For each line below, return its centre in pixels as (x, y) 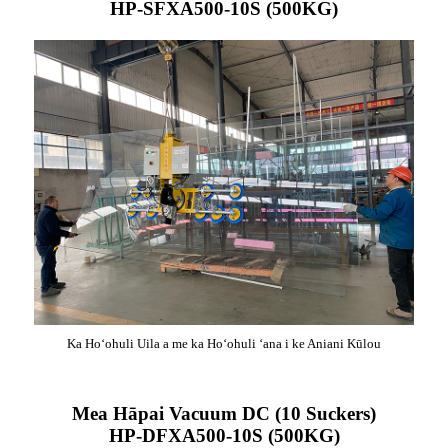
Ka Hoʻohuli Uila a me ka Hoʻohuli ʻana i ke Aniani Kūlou (224, 343)
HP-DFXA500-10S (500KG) (224, 435)
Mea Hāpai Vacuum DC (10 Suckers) (224, 413)
